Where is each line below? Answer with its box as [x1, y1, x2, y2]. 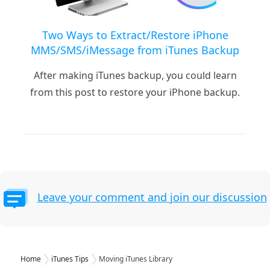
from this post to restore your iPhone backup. [30, 86, 240, 99]
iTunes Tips [51, 254, 89, 265]
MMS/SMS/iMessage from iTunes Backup [31, 43, 239, 58]
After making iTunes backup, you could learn [33, 69, 237, 83]
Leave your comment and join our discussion [37, 190, 267, 205]
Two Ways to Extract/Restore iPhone [42, 28, 228, 43]
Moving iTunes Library [99, 254, 172, 265]
